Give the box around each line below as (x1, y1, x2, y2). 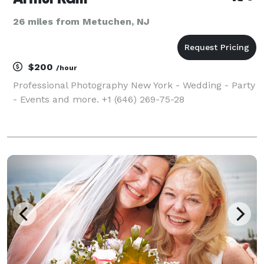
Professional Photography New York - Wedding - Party (13, 79, 255, 91)
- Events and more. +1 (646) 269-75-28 (13, 93, 184, 105)
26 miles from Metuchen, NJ (13, 15, 150, 27)
